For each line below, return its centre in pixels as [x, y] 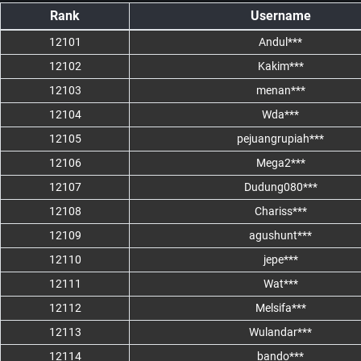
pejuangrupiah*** [280, 139]
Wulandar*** [280, 332]
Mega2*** [280, 163]
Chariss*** [280, 212]
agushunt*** [280, 236]
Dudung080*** [280, 187]
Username [280, 16]
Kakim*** [280, 66]
